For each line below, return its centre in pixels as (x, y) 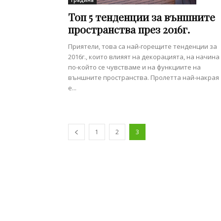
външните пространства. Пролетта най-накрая (144, 77)
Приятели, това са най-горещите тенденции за (143, 46)
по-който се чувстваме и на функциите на (134, 67)
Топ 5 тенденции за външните (142, 17)
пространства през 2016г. (129, 29)
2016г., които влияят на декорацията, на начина (144, 56)
